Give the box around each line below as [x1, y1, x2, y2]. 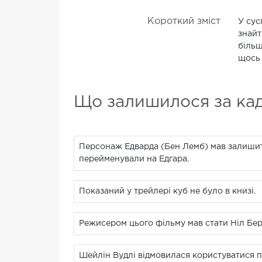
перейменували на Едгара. [79, 156, 189, 163]
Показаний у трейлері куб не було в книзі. [79, 188, 256, 195]
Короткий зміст [147, 17, 220, 26]
